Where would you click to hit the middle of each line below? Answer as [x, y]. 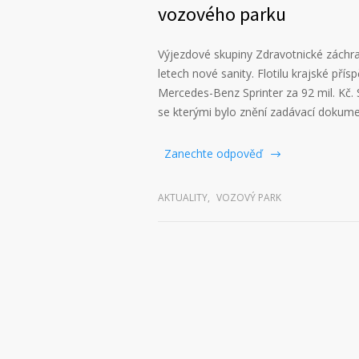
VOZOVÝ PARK [249, 198]
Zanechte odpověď [214, 154]
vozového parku [222, 14]
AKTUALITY [183, 198]
